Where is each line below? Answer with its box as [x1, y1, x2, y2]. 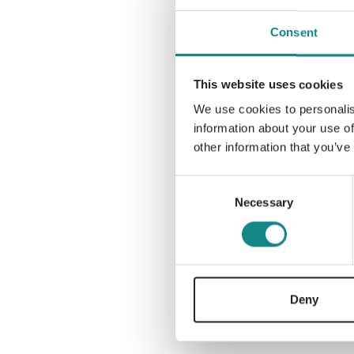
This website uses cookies [193, 77, 343, 92]
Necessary [235, 195, 293, 209]
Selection [175, 196, 223, 210]
